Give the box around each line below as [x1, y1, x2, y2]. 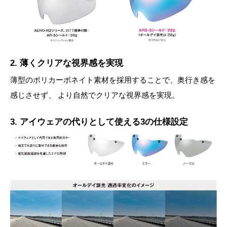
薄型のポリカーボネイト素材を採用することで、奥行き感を [10, 75, 215, 84]
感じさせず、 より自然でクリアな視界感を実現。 [10, 90, 179, 99]
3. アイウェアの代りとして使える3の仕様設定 [10, 117, 188, 127]
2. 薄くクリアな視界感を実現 [10, 58, 123, 68]
